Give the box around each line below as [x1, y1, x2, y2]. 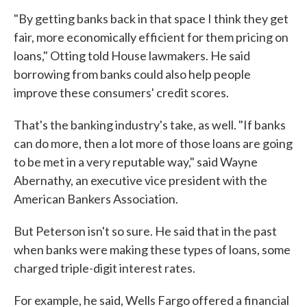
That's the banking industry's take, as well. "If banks [14, 117, 286, 132]
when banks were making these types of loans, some [14, 242, 291, 257]
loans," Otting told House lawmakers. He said [14, 48, 250, 63]
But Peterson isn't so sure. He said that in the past [14, 223, 277, 238]
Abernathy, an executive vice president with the [14, 173, 267, 188]
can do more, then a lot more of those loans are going [14, 136, 293, 151]
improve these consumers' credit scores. [14, 85, 229, 100]
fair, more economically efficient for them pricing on [14, 29, 288, 45]
